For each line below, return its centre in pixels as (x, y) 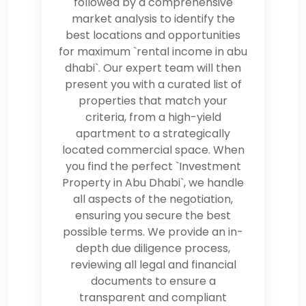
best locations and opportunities (153, 35)
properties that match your (153, 100)
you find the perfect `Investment (153, 166)
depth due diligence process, (153, 248)
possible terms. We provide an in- (153, 232)
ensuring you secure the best (153, 215)
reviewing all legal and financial (153, 264)
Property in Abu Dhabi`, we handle (153, 182)
